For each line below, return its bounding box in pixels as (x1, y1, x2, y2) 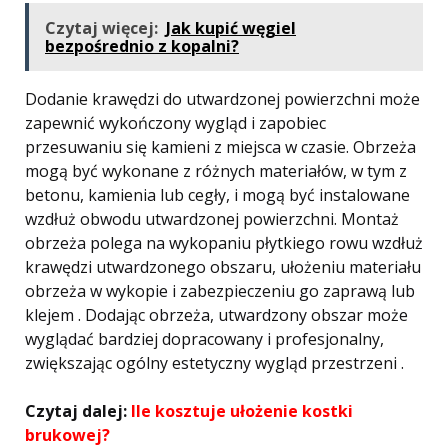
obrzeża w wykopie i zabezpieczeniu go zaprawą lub (25, 280, 415, 302)
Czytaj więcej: (45, 17, 158, 39)
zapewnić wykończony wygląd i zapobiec (25, 112, 326, 134)
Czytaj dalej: (25, 400, 131, 422)
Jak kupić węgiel (166, 17, 296, 39)
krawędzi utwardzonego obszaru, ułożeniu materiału (25, 256, 421, 278)
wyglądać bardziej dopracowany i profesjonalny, (25, 328, 384, 350)
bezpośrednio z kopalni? (45, 35, 239, 57)
